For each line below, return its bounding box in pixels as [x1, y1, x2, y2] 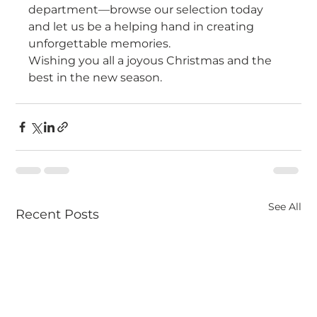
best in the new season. [28, 71, 163, 85]
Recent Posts [16, 207, 100, 223]
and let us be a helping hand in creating [28, 20, 258, 34]
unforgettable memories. [28, 37, 171, 51]
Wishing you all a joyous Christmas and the [28, 54, 275, 68]
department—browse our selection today [28, 3, 267, 17]
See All [267, 200, 301, 214]
